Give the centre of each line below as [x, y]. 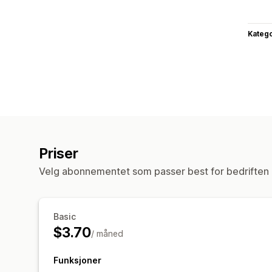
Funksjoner [77, 260]
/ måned [107, 233]
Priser [59, 153]
